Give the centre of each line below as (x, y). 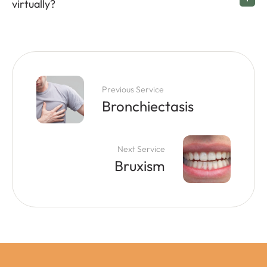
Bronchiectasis (148, 106)
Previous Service (133, 89)
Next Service (141, 149)
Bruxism (140, 165)
